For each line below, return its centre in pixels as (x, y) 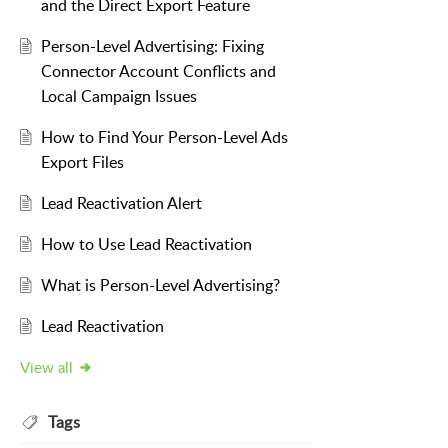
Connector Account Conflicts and (158, 71)
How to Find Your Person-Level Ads (164, 137)
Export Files (82, 162)
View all (46, 367)
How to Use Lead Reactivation (146, 244)
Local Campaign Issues (118, 96)
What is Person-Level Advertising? (160, 285)
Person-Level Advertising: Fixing (152, 46)
